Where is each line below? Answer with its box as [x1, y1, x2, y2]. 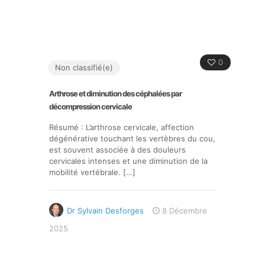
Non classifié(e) [55, 63, 113, 72]
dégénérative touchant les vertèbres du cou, [49, 134, 215, 143]
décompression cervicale [49, 102, 132, 111]
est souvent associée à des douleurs [49, 145, 186, 154]
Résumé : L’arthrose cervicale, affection [49, 122, 194, 132]
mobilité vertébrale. [49, 167, 121, 177]
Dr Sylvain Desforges [67, 206, 144, 215]
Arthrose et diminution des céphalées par [49, 89, 182, 98]
